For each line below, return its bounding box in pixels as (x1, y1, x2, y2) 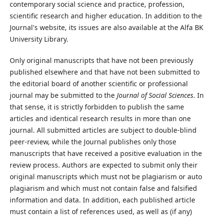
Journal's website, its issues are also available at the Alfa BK (9, 23, 203, 32)
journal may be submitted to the (9, 91, 117, 100)
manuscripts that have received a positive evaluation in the (9, 149, 202, 158)
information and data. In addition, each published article (9, 195, 195, 205)
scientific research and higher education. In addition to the (9, 11, 202, 20)
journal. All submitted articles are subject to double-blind (9, 125, 197, 135)
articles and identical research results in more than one (9, 114, 191, 124)
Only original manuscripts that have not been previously (9, 56, 193, 65)
